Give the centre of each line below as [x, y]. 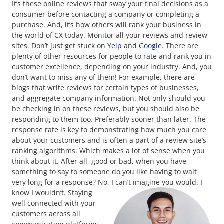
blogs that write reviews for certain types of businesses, [105, 87]
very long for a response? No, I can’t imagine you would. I [107, 182]
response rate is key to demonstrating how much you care [109, 129]
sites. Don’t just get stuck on [60, 45]
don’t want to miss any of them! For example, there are [103, 77]
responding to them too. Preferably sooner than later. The [109, 119]
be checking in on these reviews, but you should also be [106, 108]
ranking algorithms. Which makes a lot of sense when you [108, 150]
